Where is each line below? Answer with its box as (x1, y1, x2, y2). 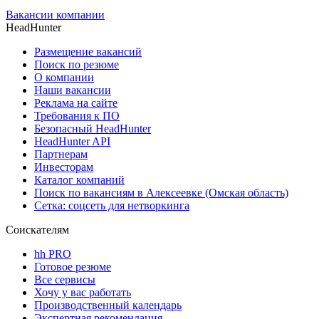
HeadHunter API (34, 135, 110, 147)
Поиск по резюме (34, 58, 119, 70)
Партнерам (34, 147, 88, 160)
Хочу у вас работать (34, 286, 131, 298)
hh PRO (34, 247, 71, 260)
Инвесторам (34, 160, 93, 173)
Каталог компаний (34, 173, 125, 186)
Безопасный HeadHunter (34, 122, 151, 135)
